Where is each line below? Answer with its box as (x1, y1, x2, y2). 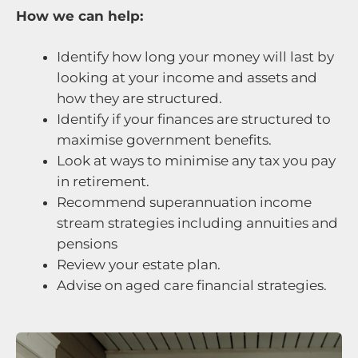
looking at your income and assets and (57, 70, 317, 86)
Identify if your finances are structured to (57, 111, 331, 128)
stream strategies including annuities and (57, 215, 338, 232)
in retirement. (57, 173, 149, 190)
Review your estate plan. (57, 257, 221, 273)
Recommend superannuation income (57, 194, 312, 211)
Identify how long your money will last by (57, 49, 334, 66)
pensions (57, 236, 117, 253)
